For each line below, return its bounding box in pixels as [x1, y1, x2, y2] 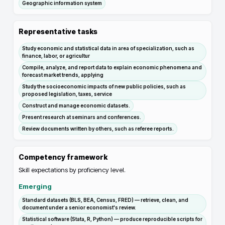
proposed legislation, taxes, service [22, 91, 112, 97]
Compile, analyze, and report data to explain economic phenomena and [22, 64, 202, 70]
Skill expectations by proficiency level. [19, 166, 126, 174]
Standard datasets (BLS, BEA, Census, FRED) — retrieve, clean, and [22, 197, 188, 203]
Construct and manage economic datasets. [22, 102, 130, 108]
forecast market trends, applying [22, 72, 103, 78]
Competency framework [19, 153, 107, 161]
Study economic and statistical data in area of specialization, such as [22, 45, 194, 51]
